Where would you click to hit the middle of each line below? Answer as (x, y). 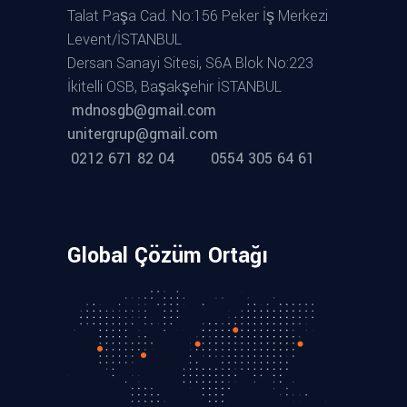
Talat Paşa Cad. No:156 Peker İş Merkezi (198, 16)
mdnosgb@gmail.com (149, 111)
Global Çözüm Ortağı (168, 255)
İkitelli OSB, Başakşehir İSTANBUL (174, 87)
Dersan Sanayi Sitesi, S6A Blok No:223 (190, 64)
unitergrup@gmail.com (143, 134)
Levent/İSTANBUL (124, 40)
